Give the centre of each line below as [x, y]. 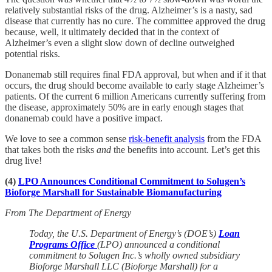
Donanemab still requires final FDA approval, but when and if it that [135, 74]
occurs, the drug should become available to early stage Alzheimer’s [134, 85]
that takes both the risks [51, 149]
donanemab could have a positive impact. [84, 118]
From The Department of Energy [68, 212]
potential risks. [32, 53]
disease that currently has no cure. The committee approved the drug [135, 21]
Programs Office [63, 244]
